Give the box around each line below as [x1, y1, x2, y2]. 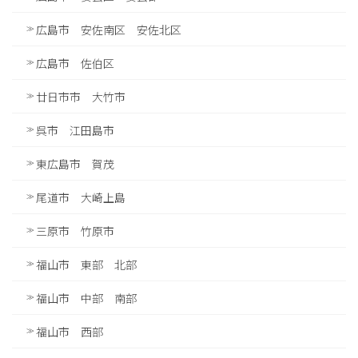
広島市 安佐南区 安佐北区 [36, 21, 181, 38]
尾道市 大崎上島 [36, 189, 125, 205]
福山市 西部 [36, 323, 103, 340]
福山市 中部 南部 [36, 289, 137, 306]
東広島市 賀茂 [36, 155, 114, 172]
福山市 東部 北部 [36, 256, 137, 272]
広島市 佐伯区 [36, 54, 114, 71]
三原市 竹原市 [36, 222, 114, 239]
